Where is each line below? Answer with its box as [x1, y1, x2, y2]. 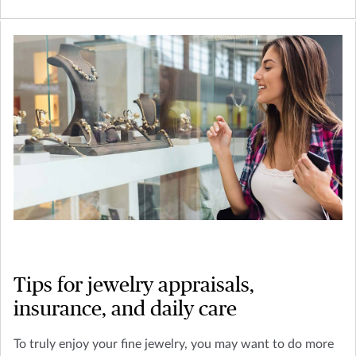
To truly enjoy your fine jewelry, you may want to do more [14, 338, 334, 350]
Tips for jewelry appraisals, [14, 275, 254, 296]
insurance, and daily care [14, 299, 237, 319]
